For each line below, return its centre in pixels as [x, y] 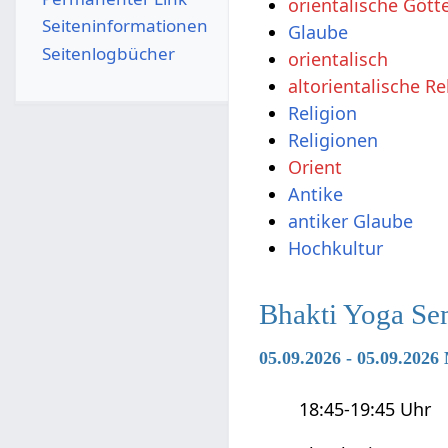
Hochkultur [336, 247]
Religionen [333, 139]
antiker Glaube [351, 220]
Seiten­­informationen [124, 26]
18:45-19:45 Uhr [365, 409]
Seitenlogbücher [108, 53]
